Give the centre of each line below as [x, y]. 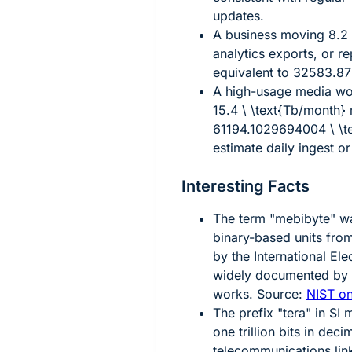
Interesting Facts [246, 187]
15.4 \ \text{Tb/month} [279, 110]
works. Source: [260, 294]
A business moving [271, 35]
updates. [238, 16]
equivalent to [253, 73]
